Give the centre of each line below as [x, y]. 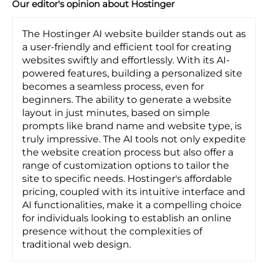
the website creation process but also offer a [128, 153]
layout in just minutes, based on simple [116, 113]
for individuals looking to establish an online [127, 218]
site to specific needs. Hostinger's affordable [127, 179]
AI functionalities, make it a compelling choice [132, 205]
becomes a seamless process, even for [113, 87]
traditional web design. [77, 245]
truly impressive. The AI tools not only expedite [134, 139]
